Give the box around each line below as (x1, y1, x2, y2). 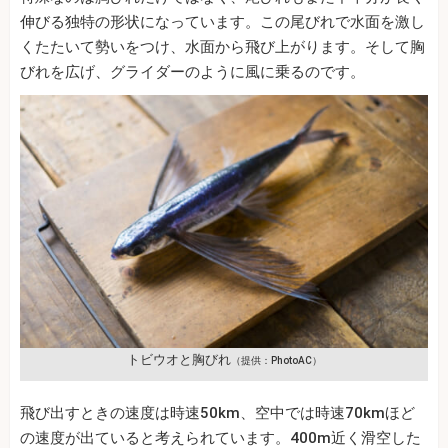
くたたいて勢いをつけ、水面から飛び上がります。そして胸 (20, 38, 425, 57)
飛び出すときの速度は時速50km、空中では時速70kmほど (20, 403, 415, 422)
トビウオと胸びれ (126, 351, 231, 367)
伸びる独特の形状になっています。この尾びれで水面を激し (20, 13, 425, 32)
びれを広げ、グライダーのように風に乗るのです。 (20, 63, 365, 82)
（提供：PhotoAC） (230, 354, 322, 366)
